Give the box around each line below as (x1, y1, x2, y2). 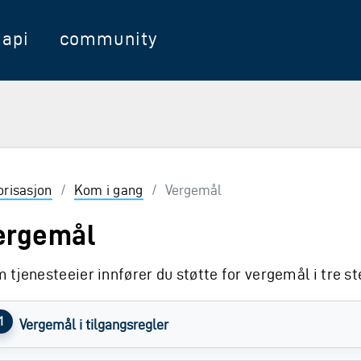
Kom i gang (73, 181, 143, 197)
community (59, 28, 158, 49)
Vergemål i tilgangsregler (19, 317, 168, 332)
